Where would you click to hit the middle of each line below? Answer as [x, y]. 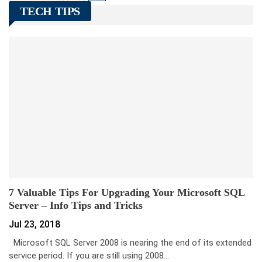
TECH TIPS [50, 11]
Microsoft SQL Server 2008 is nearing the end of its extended [130, 243]
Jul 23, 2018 [35, 225]
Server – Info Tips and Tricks [76, 206]
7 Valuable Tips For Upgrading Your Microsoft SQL [127, 193]
